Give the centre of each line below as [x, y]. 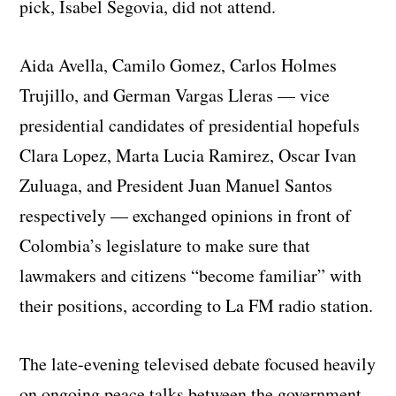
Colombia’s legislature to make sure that [165, 245]
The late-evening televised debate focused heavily [198, 363]
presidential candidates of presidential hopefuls [190, 125]
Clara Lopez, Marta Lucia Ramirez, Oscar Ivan [188, 155]
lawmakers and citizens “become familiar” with [191, 275]
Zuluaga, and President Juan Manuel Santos [176, 185]
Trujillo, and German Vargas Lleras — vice [175, 95]
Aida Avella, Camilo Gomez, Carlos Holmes [179, 65]
